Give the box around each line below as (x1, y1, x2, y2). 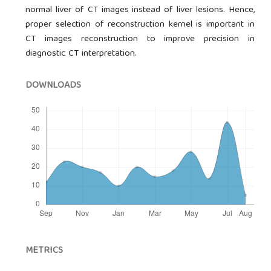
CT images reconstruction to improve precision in (25, 31, 255, 47)
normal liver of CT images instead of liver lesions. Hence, (25, 2, 255, 18)
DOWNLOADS (25, 77, 82, 94)
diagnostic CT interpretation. (25, 45, 137, 62)
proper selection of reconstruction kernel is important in (25, 16, 255, 33)
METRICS (25, 242, 64, 260)
